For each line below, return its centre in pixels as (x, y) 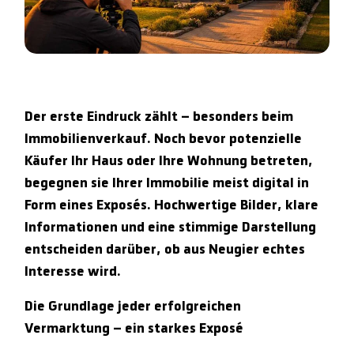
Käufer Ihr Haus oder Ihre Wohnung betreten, (169, 161)
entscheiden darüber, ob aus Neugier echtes (165, 249)
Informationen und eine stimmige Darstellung (171, 227)
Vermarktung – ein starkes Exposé (134, 328)
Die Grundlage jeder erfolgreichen (133, 306)
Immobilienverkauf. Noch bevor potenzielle (164, 139)
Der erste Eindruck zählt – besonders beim (159, 117)
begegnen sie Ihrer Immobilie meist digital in (167, 183)
